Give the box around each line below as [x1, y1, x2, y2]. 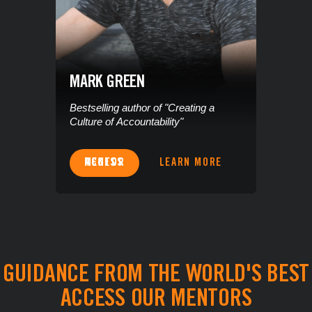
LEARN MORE [159, 157, 222, 169]
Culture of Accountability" [70, 116, 183, 127]
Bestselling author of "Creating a [70, 102, 214, 114]
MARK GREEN [70, 75, 145, 92]
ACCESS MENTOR [84, 157, 125, 169]
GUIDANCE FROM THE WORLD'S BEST [3, 263, 309, 288]
